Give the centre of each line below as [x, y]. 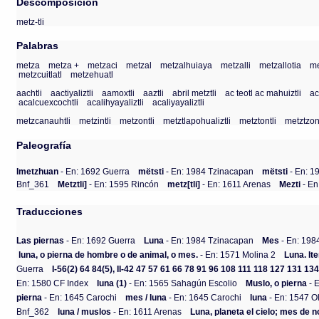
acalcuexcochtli [49, 102]
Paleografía [44, 145]
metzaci [103, 65]
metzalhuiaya [187, 65]
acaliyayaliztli [179, 102]
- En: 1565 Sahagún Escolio [182, 283]
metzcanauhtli [44, 120]
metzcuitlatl [41, 74]
